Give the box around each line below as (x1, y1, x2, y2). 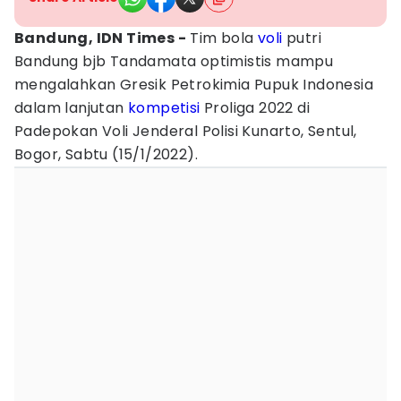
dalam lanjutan (14, 98, 129, 118)
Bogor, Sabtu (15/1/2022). (14, 144, 198, 165)
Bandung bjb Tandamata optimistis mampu (14, 51, 334, 72)
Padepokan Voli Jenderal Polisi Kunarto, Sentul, (14, 121, 357, 141)
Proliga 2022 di (200, 98, 311, 118)
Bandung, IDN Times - (14, 28, 186, 48)
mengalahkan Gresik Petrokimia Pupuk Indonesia (14, 74, 373, 95)
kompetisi (128, 98, 200, 118)
